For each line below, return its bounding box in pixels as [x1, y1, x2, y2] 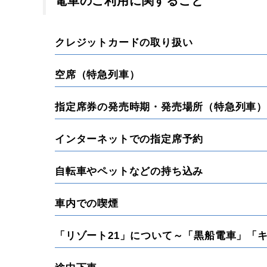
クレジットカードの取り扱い [55, 37, 193, 48]
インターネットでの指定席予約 [55, 133, 204, 145]
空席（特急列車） [55, 69, 140, 80]
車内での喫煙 [55, 198, 119, 209]
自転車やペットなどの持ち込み [55, 166, 204, 177]
